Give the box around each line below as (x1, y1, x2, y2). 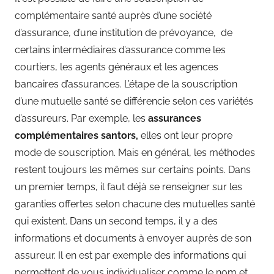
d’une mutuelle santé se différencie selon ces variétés (15, 95, 253, 107)
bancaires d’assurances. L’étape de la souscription (15, 78, 237, 90)
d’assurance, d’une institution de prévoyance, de (15, 26, 232, 39)
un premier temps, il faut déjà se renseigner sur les (15, 180, 242, 193)
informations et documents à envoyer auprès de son (15, 232, 251, 244)
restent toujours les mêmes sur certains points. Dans (15, 163, 251, 176)
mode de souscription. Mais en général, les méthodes (15, 146, 255, 158)
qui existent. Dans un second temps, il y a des (15, 215, 218, 227)
